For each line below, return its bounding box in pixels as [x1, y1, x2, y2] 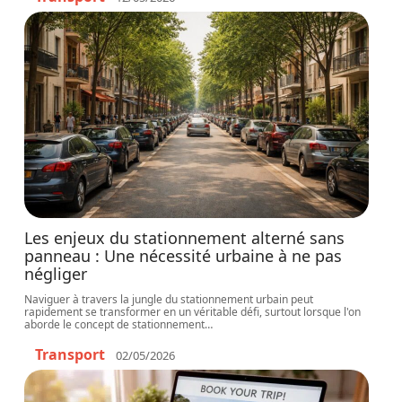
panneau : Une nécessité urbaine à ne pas [24, 245, 343, 267]
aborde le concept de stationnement [24, 317, 205, 332]
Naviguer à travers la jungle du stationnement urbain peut [24, 292, 314, 307]
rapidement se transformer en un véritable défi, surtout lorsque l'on [24, 304, 362, 319]
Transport [35, 345, 106, 364]
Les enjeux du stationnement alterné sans [24, 227, 345, 249]
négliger [24, 263, 88, 284]
